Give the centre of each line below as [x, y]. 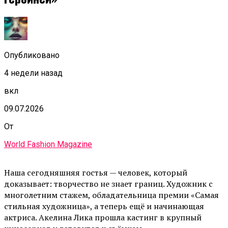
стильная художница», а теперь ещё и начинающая [104, 206]
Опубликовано [32, 55]
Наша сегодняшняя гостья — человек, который [96, 173]
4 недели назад [33, 73]
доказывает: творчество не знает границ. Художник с [108, 184]
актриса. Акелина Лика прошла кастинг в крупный [103, 218]
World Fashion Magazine [48, 145]
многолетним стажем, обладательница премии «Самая [111, 195]
